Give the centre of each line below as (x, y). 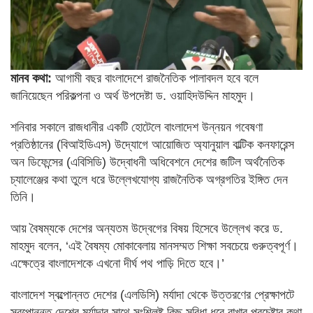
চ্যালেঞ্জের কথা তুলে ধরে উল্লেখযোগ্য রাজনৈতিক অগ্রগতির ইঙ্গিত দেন (149, 179)
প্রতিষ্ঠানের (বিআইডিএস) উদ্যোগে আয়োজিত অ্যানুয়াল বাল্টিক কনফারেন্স (152, 144)
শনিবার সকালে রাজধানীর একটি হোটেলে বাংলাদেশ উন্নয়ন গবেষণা (137, 127)
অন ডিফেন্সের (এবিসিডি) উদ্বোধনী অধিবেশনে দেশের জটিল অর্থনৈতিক (147, 162)
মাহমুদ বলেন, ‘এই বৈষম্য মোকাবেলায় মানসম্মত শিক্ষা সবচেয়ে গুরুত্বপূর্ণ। (154, 246)
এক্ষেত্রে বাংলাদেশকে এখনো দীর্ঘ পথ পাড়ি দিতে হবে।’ (117, 263)
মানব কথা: (31, 78)
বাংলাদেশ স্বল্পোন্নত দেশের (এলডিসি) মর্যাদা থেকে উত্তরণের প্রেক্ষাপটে (152, 294)
